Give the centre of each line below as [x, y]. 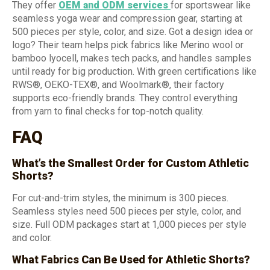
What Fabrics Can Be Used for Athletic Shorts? [131, 260]
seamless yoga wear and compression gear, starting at [127, 19]
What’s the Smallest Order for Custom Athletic [130, 163]
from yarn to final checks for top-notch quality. [108, 111]
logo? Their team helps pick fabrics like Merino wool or [128, 45]
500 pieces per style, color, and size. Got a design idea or [133, 32]
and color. [32, 237]
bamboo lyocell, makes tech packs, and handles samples [132, 58]
